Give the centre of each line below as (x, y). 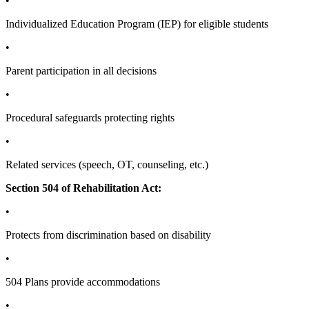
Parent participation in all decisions (81, 70)
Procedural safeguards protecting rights (90, 117)
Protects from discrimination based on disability (108, 235)
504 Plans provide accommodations (83, 281)
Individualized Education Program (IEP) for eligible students (137, 23)
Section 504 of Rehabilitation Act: (83, 188)
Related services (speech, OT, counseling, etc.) (107, 164)
